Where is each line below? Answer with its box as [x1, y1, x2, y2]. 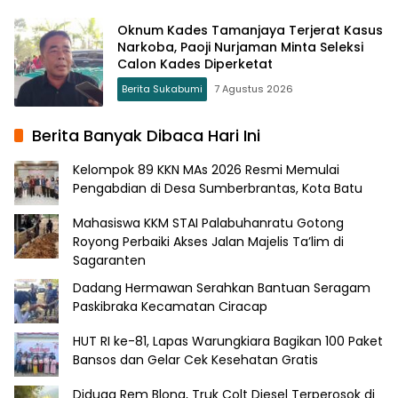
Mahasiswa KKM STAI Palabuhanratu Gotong [73, 213, 344, 232]
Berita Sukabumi [122, 82, 203, 97]
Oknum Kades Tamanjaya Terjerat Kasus [117, 21, 383, 40]
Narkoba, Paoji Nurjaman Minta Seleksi [117, 38, 363, 57]
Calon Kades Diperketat [117, 55, 273, 74]
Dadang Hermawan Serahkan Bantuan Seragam [73, 278, 370, 297]
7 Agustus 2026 [214, 82, 293, 97]
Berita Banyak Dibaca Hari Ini [32, 123, 260, 147]
